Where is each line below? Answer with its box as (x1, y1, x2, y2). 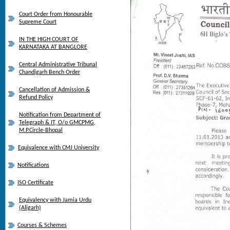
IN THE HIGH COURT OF (19, 36, 79, 43)
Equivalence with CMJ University (18, 145, 99, 151)
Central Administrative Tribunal (19, 62, 97, 68)
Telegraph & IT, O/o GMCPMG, (19, 120, 95, 126)
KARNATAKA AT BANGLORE (19, 44, 87, 50)
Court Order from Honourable (19, 11, 92, 17)
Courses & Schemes (17, 222, 67, 228)
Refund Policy (19, 94, 53, 101)
